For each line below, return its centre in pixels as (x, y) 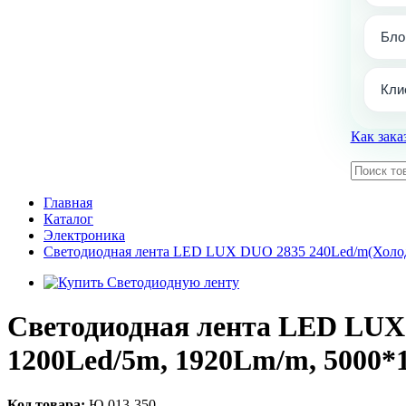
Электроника (84, 235)
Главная (68, 203)
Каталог (68, 219)
